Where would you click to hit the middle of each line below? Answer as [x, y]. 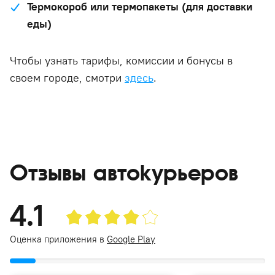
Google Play [131, 239]
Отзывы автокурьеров [124, 173]
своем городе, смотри [67, 78]
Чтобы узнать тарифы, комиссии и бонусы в [121, 60]
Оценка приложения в [58, 239]
